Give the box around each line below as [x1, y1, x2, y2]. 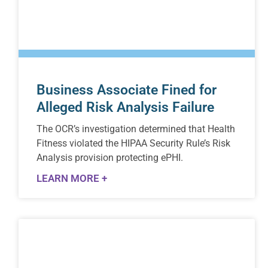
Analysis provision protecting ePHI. [36, 151, 184, 163]
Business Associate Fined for [36, 81, 217, 98]
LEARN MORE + [36, 172, 108, 184]
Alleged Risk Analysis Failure [36, 99, 215, 115]
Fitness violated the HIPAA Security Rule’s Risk [36, 137, 231, 149]
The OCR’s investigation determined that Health [36, 123, 236, 135]
